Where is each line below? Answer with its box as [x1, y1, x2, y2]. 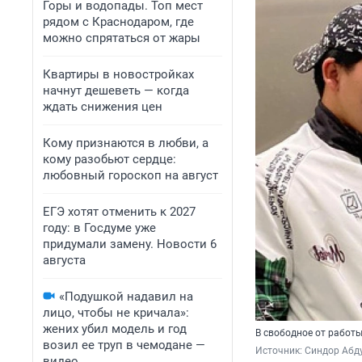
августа [43, 253, 86, 267]
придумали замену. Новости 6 [43, 237, 217, 251]
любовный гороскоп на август [43, 168, 218, 183]
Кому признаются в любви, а [43, 136, 208, 150]
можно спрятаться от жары [43, 31, 200, 45]
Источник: [255, 345, 305, 357]
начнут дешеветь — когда [43, 83, 189, 98]
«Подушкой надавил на [59, 289, 193, 304]
